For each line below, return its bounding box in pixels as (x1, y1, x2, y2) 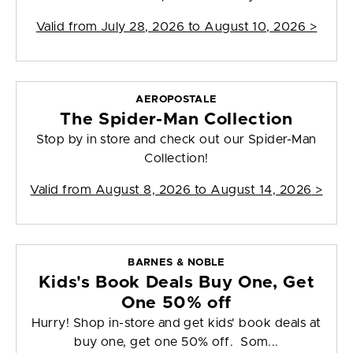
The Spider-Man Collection (60, 111, 293, 128)
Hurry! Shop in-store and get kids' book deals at (32, 317, 321, 330)
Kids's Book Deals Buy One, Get (38, 274, 315, 292)
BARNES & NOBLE (128, 258, 225, 269)
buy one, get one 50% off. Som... (74, 336, 279, 349)
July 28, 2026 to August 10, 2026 (100, 20, 307, 34)
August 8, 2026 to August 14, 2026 (95, 184, 312, 197)
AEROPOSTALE (136, 95, 217, 106)
